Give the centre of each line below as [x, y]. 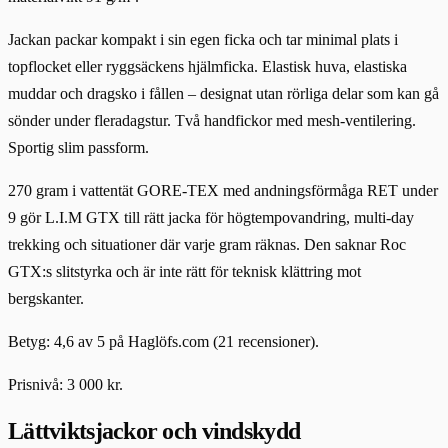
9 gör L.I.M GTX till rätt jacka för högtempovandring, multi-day [211, 218]
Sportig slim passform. [78, 148]
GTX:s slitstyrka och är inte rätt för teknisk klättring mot [184, 272]
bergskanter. [46, 299]
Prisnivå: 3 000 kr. [65, 385]
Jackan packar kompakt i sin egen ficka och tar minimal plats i [203, 40]
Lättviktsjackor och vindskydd [154, 431]
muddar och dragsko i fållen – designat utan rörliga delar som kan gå [223, 94]
